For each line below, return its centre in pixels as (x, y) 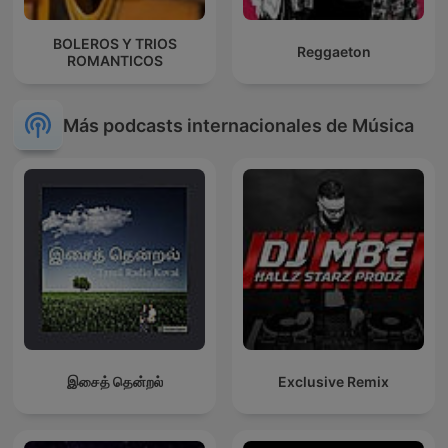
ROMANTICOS (114, 60)
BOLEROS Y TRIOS (114, 43)
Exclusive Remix (333, 382)
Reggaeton (333, 52)
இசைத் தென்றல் (114, 382)
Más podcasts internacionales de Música (238, 125)
